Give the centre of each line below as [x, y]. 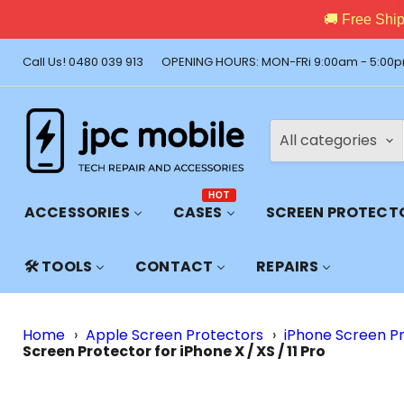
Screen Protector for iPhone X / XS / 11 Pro [174, 351]
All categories [328, 141]
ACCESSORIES [77, 212]
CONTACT [174, 266]
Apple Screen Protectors [175, 335]
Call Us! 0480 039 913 [83, 62]
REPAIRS [288, 266]
